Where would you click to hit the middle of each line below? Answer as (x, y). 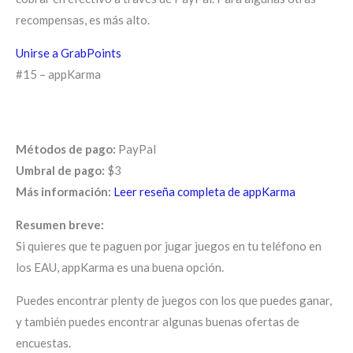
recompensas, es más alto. (83, 19)
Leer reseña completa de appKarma (204, 191)
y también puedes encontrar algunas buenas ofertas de (158, 321)
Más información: (63, 191)
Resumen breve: (60, 224)
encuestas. (43, 342)
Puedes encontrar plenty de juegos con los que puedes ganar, (174, 300)
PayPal (136, 149)
